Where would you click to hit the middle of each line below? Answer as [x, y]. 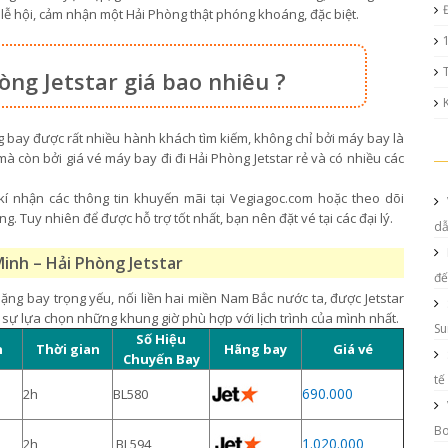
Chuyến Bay [161, 359]
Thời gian [67, 349]
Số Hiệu [161, 339]
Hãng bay [255, 349]
